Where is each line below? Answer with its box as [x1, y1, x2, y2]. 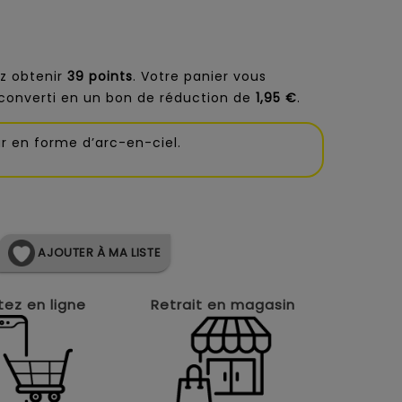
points [89, 67, 133, 85]
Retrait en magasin [151, 295, 296, 315]
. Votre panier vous [133, 67, 267, 85]
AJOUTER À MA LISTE [34, 243, 162, 261]
